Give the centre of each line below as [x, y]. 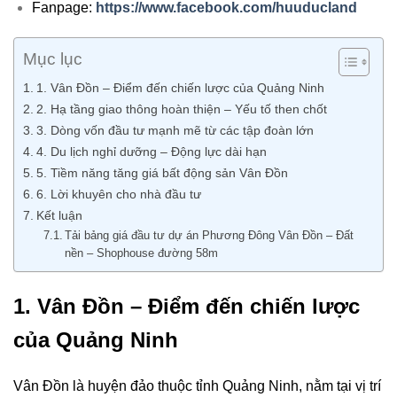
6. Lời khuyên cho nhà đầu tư [118, 195]
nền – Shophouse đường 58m [142, 253]
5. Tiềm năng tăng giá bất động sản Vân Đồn [162, 173]
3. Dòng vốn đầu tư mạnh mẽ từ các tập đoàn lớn [175, 131]
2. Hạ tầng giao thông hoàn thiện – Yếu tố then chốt [181, 109]
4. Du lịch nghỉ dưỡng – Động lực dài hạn [151, 152]
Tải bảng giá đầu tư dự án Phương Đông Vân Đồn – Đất [210, 236]
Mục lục [53, 59]
